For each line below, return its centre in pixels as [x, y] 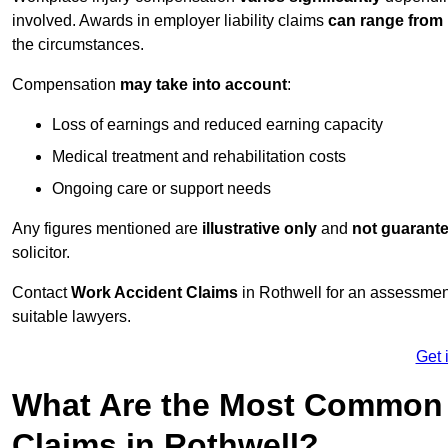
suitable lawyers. [71, 317]
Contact [41, 293]
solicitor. [41, 253]
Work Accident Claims [156, 293]
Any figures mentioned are [107, 229]
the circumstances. [78, 45]
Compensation [66, 85]
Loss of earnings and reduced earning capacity [217, 125]
